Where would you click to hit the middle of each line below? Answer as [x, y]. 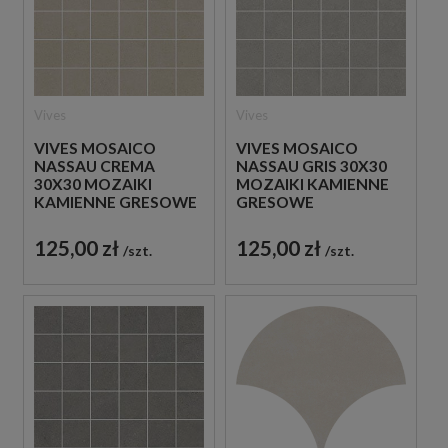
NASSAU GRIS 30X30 [311, 165]
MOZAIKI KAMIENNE [312, 183]
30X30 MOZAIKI [93, 183]
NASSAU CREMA [94, 165]
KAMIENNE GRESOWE [115, 201]
